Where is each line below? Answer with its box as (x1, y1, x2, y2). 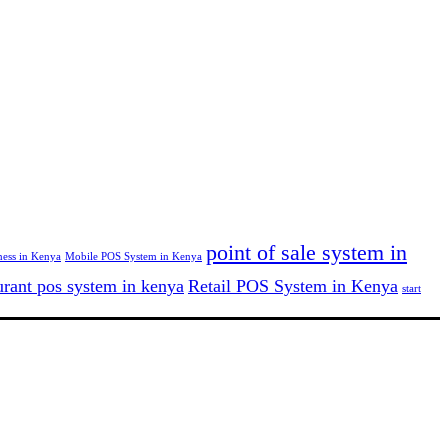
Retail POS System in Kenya (188, 275, 398, 296)
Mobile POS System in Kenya (65, 250, 202, 262)
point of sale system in (206, 239, 407, 265)
